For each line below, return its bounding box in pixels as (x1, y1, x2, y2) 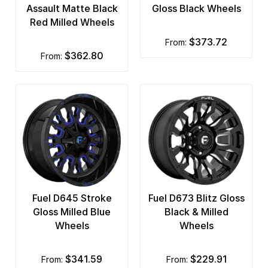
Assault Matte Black (26, 2, 118, 14)
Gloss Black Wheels (151, 2, 241, 14)
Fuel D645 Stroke (32, 191, 112, 204)
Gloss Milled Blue (33, 205, 111, 218)
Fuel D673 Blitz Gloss (148, 191, 245, 204)
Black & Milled (164, 205, 229, 218)
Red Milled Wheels (29, 16, 114, 28)
